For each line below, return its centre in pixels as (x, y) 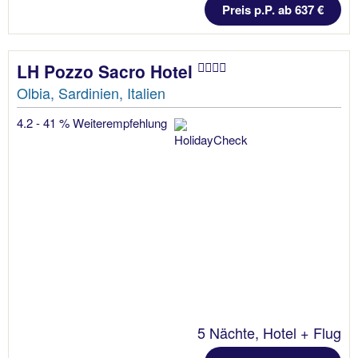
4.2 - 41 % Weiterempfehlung (93, 122)
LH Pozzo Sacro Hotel (107, 71)
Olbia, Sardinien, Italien (91, 92)
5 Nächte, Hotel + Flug (269, 332)
